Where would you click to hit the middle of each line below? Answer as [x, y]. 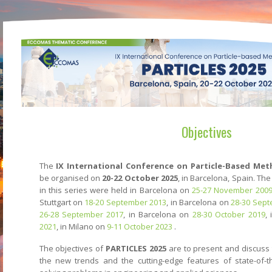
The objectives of [71, 248]
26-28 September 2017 [81, 214]
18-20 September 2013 [126, 202]
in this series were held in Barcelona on [116, 190]
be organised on [71, 178]
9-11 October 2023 [139, 226]
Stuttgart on [62, 202]
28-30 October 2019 [229, 214]
